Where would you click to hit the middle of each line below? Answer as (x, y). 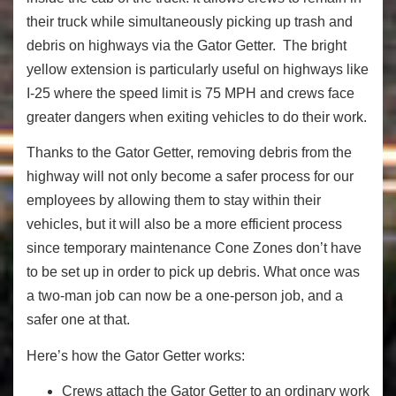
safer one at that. (78, 320)
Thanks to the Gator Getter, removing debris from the (189, 153)
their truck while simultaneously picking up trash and (190, 21)
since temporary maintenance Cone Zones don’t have (194, 248)
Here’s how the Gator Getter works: (136, 355)
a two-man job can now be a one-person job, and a (185, 296)
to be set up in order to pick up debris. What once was (193, 272)
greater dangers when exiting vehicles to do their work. (197, 117)
